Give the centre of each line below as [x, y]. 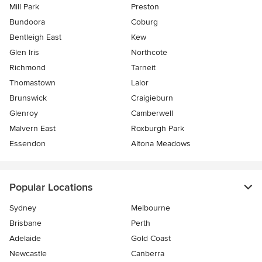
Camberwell [152, 113]
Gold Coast [151, 239]
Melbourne [151, 208]
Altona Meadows [161, 144]
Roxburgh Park [158, 129]
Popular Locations [51, 187]
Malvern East [32, 129]
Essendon [27, 144]
